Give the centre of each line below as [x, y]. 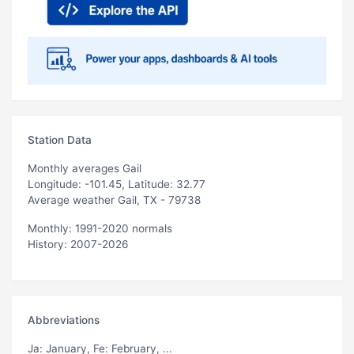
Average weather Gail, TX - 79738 [114, 200]
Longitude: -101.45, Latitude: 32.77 [117, 184]
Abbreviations [64, 320]
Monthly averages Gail [85, 168]
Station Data [60, 139]
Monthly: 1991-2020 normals [100, 228]
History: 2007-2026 [78, 244]
